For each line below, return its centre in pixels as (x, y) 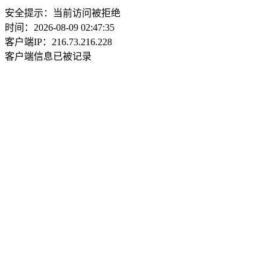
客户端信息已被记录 (48, 56)
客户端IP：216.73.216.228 (58, 42)
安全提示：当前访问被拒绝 (63, 13)
